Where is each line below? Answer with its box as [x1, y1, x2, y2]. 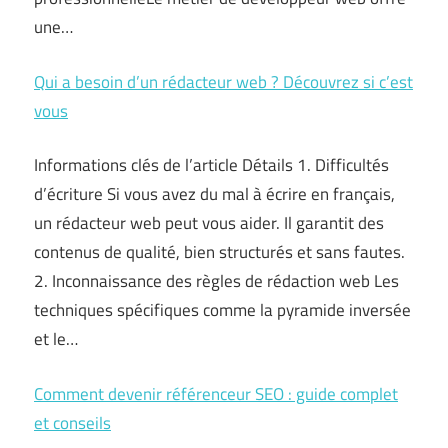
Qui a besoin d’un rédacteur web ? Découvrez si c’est [34, 68, 413, 95]
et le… [34, 326, 78, 353]
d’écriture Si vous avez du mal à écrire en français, [34, 181, 395, 208]
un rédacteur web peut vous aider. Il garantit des [34, 210, 384, 237]
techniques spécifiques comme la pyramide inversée [34, 297, 411, 324]
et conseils [34, 409, 111, 436]
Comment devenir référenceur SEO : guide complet [34, 380, 398, 407]
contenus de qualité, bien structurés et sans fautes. [34, 239, 405, 266]
